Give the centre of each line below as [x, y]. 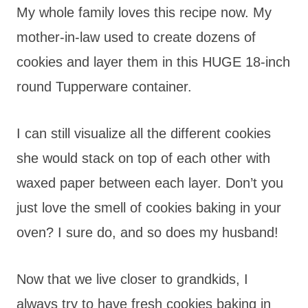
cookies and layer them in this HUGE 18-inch [153, 62]
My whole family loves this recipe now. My [144, 12]
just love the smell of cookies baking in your [149, 207]
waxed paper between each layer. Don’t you [150, 183]
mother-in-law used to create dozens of [136, 37]
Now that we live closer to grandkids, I [132, 279]
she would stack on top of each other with [143, 158]
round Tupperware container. [104, 86]
